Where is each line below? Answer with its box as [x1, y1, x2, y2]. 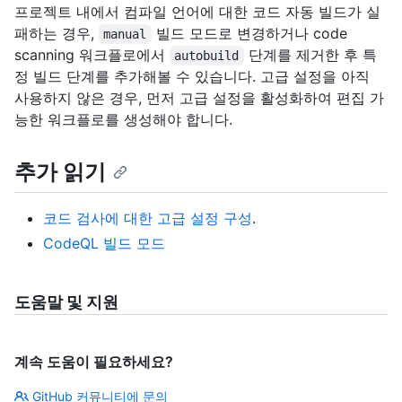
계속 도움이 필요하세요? [14, 353, 173, 371]
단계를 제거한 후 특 [243, 46, 377, 64]
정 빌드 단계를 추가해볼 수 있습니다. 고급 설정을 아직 [14, 67, 370, 85]
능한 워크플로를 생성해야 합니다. [14, 110, 232, 128]
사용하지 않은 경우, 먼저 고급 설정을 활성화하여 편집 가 [14, 89, 384, 107]
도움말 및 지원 [14, 293, 118, 312]
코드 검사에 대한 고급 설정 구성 [43, 209, 252, 228]
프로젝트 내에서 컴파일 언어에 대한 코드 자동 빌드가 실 [14, 3, 380, 21]
